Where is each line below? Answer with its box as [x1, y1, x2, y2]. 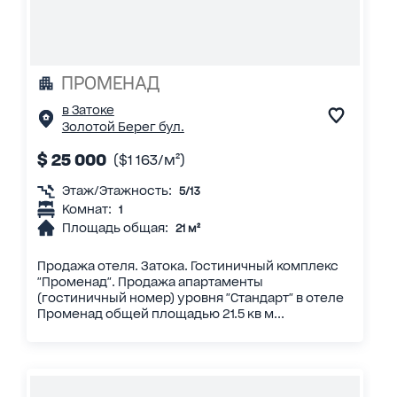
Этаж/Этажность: [61, 183, 172, 198]
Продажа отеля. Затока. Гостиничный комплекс [36, 258, 339, 273]
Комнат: [61, 201, 112, 216]
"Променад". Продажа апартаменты [36, 274, 263, 289]
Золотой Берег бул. [61, 119, 184, 134]
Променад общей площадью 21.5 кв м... [36, 306, 284, 321]
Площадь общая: [61, 220, 168, 235]
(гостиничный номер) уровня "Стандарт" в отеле [36, 290, 344, 305]
